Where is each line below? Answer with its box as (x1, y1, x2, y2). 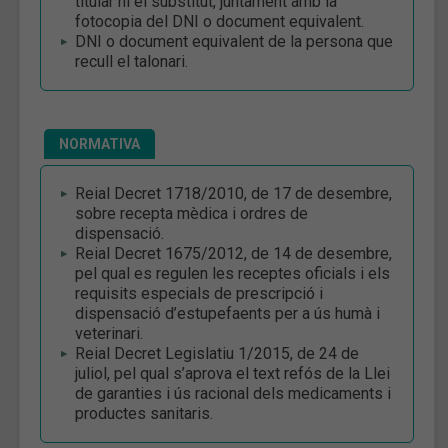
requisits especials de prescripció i (75, 283, 323, 303)
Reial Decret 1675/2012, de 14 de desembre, (75, 243, 392, 263)
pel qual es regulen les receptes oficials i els (75, 263, 390, 283)
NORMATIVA (59, 135, 140, 152)
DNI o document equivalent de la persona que (75, 31, 393, 51)
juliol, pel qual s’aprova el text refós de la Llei (75, 363, 390, 383)
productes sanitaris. (75, 403, 213, 423)
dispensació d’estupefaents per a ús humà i (75, 303, 380, 323)
